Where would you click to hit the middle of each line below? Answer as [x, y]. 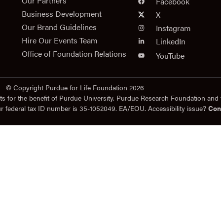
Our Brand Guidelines [59, 27]
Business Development [62, 14]
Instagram [174, 28]
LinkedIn [171, 41]
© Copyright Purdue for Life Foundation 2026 [75, 88]
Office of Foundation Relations [74, 54]
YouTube [170, 56]
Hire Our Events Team [60, 40]
